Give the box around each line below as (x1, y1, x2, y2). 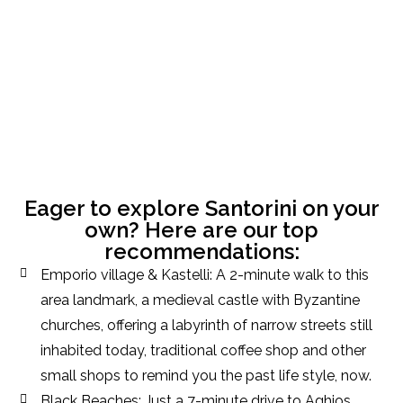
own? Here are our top (85, 217, 318, 243)
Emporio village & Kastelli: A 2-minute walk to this (40, 266, 369, 283)
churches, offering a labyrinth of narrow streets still (40, 317, 372, 334)
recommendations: (103, 238, 300, 264)
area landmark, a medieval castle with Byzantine (40, 291, 360, 309)
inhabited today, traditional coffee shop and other (40, 342, 366, 359)
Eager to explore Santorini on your (23, 195, 380, 221)
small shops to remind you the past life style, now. (40, 367, 372, 384)
